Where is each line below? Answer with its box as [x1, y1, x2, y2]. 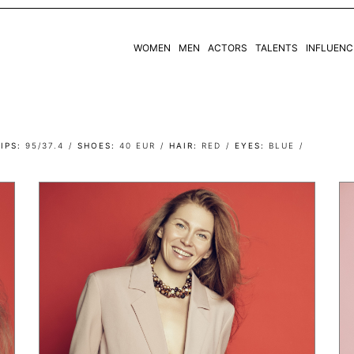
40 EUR [119, 141, 156, 150]
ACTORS [207, 42, 247, 54]
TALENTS [254, 42, 298, 54]
